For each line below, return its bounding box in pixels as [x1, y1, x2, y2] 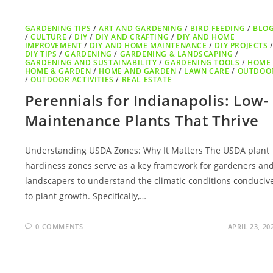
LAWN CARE [184, 65, 230, 76]
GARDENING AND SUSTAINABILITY [24, 57, 157, 68]
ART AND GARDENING [99, 23, 183, 34]
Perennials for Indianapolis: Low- [24, 90, 269, 110]
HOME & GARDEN [24, 65, 91, 76]
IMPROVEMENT [24, 40, 82, 51]
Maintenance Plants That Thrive [24, 110, 259, 130]
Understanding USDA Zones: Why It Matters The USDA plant [24, 144, 269, 156]
